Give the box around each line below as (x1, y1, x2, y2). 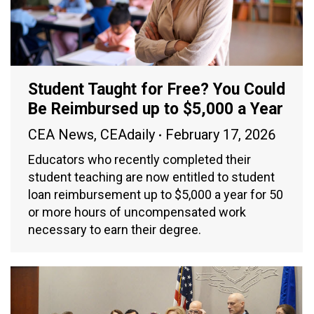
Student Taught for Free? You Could (28, 80, 285, 100)
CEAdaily (100, 126, 155, 144)
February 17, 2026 (165, 126, 275, 144)
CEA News (28, 126, 94, 144)
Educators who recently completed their (28, 152, 251, 168)
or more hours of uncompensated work (28, 205, 246, 220)
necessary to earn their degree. (28, 222, 201, 238)
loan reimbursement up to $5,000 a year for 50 (28, 187, 283, 203)
